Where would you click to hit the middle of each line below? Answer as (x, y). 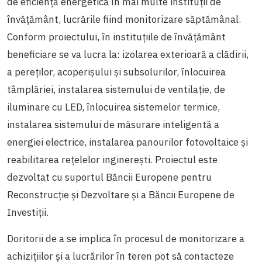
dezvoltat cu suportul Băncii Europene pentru (109, 177)
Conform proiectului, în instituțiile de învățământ (116, 37)
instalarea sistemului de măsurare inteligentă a (113, 124)
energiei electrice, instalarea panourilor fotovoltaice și (127, 142)
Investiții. (29, 212)
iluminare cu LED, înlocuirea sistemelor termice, (113, 107)
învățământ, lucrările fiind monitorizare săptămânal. (124, 19)
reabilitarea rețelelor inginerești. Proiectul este (112, 159)
